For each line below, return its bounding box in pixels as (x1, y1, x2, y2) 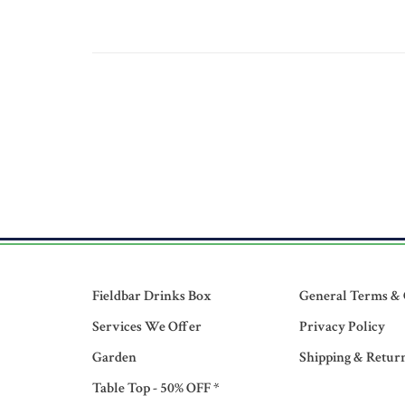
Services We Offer (92, 317, 202, 336)
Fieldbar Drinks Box (92, 287, 212, 306)
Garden (92, 348, 137, 367)
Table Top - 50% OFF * (92, 379, 219, 398)
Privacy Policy (299, 317, 385, 336)
